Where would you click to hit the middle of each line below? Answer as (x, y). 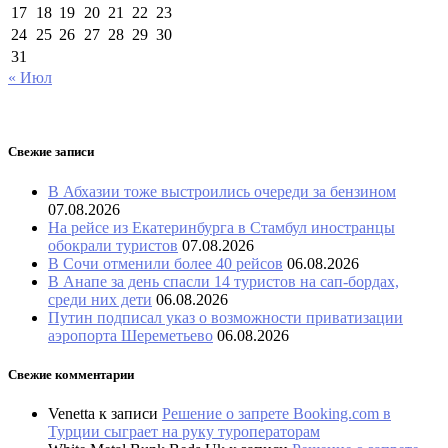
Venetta (71, 413)
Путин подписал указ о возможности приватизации (225, 317)
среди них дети (100, 299)
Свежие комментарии (71, 374)
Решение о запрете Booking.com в (276, 413)
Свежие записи (51, 152)
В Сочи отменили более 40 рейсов (165, 263)
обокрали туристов (113, 245)
